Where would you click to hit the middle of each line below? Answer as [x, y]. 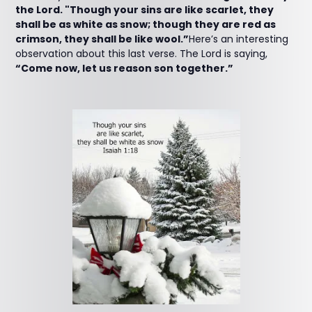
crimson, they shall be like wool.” [102, 39]
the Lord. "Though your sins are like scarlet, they [145, 10]
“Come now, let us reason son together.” [125, 68]
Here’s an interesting [239, 39]
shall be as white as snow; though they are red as [146, 24]
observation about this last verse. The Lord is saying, [142, 54]
